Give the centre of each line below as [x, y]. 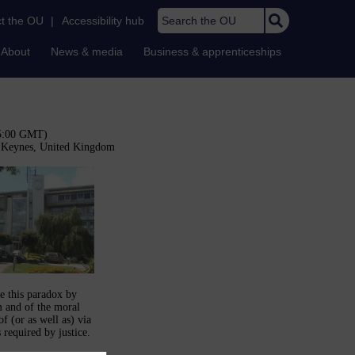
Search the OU [191, 16]
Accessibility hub [103, 21]
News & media [87, 52]
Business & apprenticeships [212, 52]
